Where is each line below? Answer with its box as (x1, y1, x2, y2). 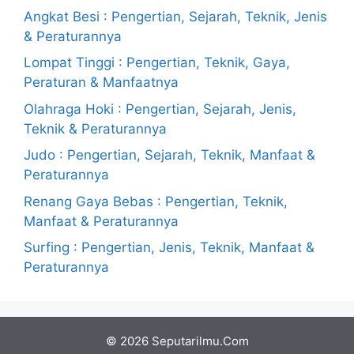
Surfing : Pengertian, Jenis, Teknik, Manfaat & (24, 239, 314, 255)
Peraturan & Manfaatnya (24, 74, 179, 90)
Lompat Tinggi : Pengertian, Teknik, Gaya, (24, 55, 290, 70)
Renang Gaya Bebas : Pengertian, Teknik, (24, 193, 288, 209)
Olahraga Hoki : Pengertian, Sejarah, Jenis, (24, 100, 296, 117)
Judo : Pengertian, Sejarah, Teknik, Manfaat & (24, 147, 315, 163)
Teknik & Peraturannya (24, 120, 167, 137)
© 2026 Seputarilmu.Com (105, 333, 249, 348)
